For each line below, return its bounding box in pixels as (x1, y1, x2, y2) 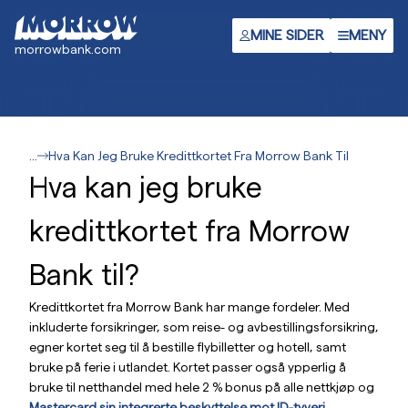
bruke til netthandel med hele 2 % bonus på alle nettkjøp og (29, 380, 374, 394)
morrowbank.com (15, 42, 121, 56)
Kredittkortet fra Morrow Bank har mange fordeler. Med (29, 300, 350, 314)
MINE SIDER (250, 27, 323, 43)
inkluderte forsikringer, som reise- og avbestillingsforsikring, (29, 320, 379, 334)
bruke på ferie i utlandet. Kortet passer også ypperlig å (29, 360, 346, 374)
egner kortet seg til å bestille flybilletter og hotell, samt (29, 340, 346, 354)
